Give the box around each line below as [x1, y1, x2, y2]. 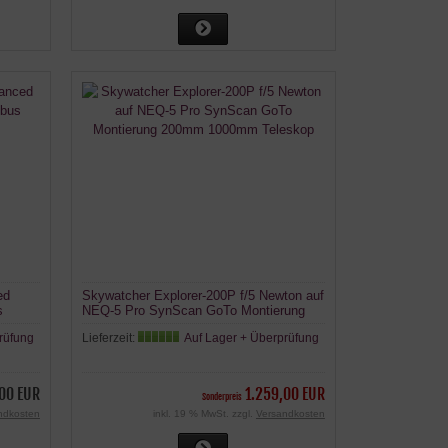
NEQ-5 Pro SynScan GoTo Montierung [81, 302, 305, 318]
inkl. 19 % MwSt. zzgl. [152, 407, 256, 419]
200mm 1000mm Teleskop [81, 317, 235, 333]
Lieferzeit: [81, 330, 138, 345]
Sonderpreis [201, 390, 242, 402]
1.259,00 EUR [244, 383, 325, 404]
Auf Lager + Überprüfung [183, 330, 319, 345]
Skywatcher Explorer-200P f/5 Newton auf [81, 287, 324, 303]
